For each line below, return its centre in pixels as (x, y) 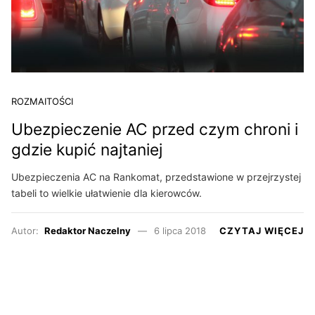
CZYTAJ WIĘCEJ (262, 230)
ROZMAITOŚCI (42, 102)
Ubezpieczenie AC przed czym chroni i (155, 130)
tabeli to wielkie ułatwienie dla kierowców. (107, 193)
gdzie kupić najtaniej (87, 150)
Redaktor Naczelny (88, 230)
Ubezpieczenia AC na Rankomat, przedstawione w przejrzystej (156, 176)
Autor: (28, 230)
